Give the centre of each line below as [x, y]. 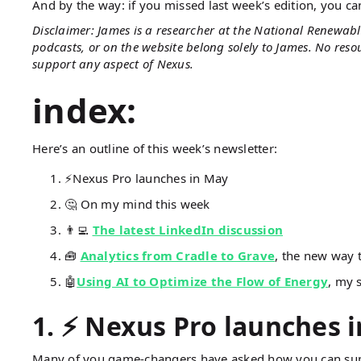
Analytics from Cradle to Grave [177, 255]
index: [85, 110]
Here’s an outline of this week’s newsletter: [155, 148]
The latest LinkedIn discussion [187, 229]
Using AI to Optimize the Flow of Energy [202, 281]
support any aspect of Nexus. [113, 63]
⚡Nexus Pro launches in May [147, 178]
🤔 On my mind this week [137, 203]
